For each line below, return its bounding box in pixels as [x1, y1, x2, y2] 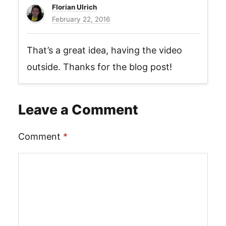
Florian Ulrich [52, 3, 97, 11]
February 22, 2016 [52, 15, 110, 23]
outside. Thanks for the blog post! [27, 62, 172, 72]
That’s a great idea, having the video [27, 45, 182, 55]
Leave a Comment [18, 101, 138, 118]
